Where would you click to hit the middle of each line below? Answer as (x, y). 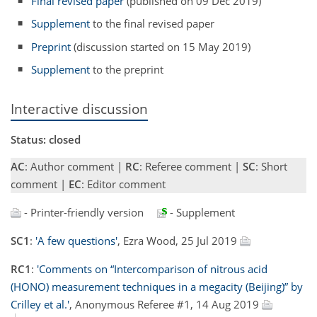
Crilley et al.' (40, 304)
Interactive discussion (79, 109)
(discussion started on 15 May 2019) (161, 46)
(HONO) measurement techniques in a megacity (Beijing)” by (157, 286)
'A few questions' (76, 240)
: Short (271, 166)
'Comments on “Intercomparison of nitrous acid (152, 269)
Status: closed (46, 139)
